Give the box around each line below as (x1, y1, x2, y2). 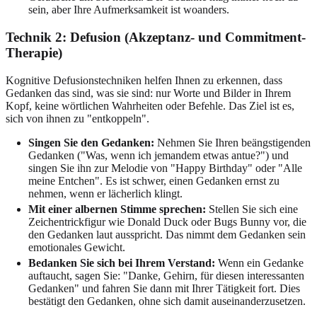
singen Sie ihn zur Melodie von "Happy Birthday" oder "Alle (28, 161, 302, 174)
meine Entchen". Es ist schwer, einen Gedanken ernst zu (28, 174, 279, 187)
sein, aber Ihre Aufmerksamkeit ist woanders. (28, 4, 229, 16)
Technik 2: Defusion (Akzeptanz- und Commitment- (6, 29, 306, 45)
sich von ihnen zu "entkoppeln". (6, 112, 149, 125)
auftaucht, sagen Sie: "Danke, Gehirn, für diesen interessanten (28, 269, 304, 282)
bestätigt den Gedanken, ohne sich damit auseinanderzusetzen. (28, 294, 306, 307)
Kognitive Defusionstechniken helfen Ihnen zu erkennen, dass (6, 74, 282, 86)
